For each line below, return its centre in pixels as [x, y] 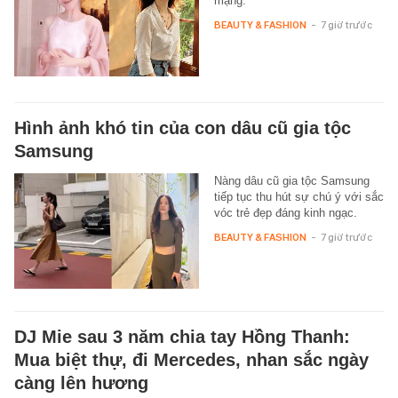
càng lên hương [81, 383]
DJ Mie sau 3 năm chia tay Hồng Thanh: [182, 337]
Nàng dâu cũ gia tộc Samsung [291, 181]
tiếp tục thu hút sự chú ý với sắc [298, 197]
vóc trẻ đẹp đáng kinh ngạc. [285, 213]
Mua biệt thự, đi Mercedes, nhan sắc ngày [191, 360]
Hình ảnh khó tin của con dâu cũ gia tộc [183, 128]
